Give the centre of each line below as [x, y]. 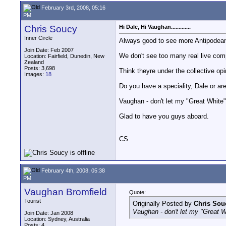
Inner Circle [38, 38]
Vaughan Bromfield [66, 192]
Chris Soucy [51, 29]
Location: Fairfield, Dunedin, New [64, 56]
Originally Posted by [163, 204]
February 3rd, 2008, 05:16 [73, 7]
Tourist [33, 201]
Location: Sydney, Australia [57, 219]
